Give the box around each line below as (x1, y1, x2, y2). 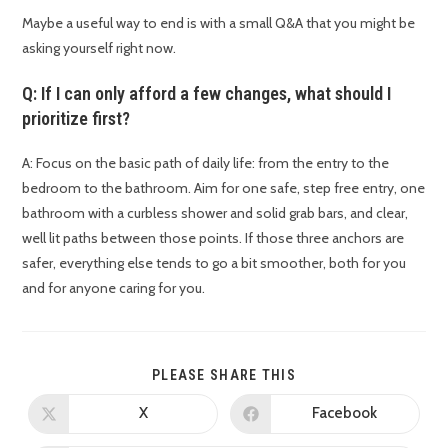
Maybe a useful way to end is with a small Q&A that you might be (22, 13, 416, 32)
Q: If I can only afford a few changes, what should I (22, 82, 392, 104)
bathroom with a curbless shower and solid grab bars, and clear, (22, 203, 409, 222)
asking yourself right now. (22, 38, 177, 57)
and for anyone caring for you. (22, 278, 206, 297)
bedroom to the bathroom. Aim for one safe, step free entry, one (22, 178, 426, 197)
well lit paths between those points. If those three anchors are (22, 228, 405, 247)
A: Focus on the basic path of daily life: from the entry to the (22, 153, 390, 172)
